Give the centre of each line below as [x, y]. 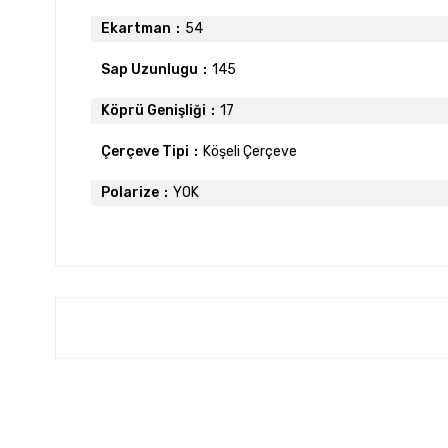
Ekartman [136, 28]
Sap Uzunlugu [149, 69]
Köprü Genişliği [153, 110]
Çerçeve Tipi [145, 151]
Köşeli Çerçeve [250, 151]
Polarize [130, 192]
